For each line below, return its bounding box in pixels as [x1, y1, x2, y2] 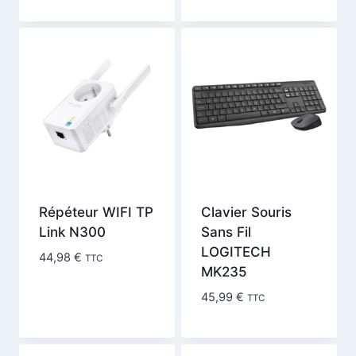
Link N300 [38, 224, 106, 241]
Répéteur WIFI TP [38, 204, 153, 221]
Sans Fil [200, 224, 251, 241]
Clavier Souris [200, 204, 292, 221]
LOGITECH [200, 244, 271, 261]
